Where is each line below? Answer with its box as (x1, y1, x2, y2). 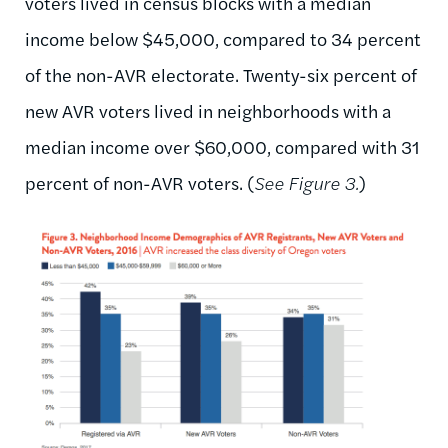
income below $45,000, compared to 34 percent (25, 26, 421, 52)
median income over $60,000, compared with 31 (25, 134, 420, 160)
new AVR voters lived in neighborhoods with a (25, 98, 391, 124)
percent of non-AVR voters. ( (25, 170, 254, 196)
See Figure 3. (254, 170, 359, 196)
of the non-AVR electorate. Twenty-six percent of (25, 62, 417, 88)
